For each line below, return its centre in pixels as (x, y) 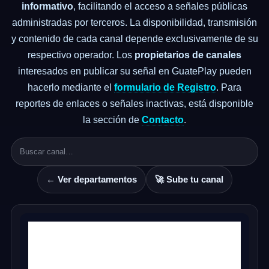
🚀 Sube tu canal (189, 179)
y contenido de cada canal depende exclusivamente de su (134, 39)
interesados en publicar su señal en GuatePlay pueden (134, 71)
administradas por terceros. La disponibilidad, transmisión (134, 23)
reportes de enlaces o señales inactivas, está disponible (134, 104)
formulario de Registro (165, 87)
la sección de (112, 120)
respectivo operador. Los (81, 55)
